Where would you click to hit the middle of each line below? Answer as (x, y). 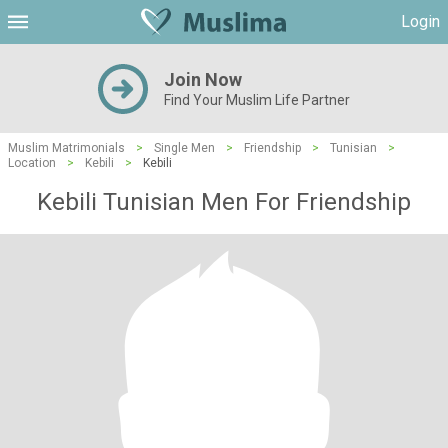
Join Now (203, 79)
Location (32, 163)
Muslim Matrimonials (66, 148)
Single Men (184, 148)
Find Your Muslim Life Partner (257, 100)
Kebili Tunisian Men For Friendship (224, 202)
